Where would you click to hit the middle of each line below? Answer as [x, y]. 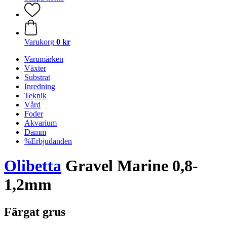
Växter [35, 68]
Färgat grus [35, 212]
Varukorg [39, 42]
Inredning [40, 86]
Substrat [37, 77]
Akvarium [41, 123]
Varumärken [44, 59]
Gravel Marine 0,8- [130, 166]
